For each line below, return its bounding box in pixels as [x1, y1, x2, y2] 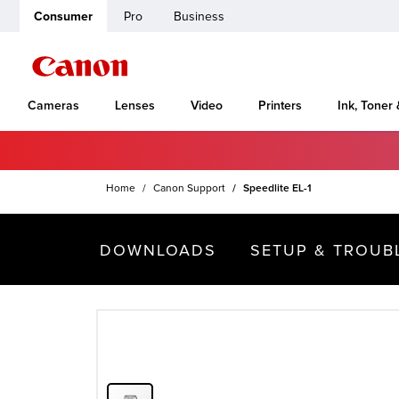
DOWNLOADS [100, 240, 216, 260]
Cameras [28, 99, 79, 112]
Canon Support [153, 181, 225, 195]
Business [174, 9, 224, 24]
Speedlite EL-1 [243, 183, 312, 194]
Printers [258, 99, 302, 112]
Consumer [34, 9, 93, 24]
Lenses [115, 99, 155, 112]
